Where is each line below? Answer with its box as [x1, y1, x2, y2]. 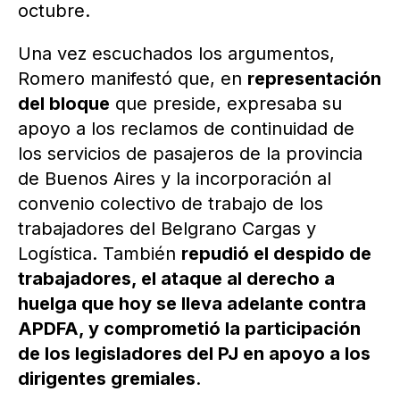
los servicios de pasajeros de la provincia [18, 143, 362, 165]
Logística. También [18, 243, 181, 265]
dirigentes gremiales [18, 368, 196, 390]
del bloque [18, 93, 110, 115]
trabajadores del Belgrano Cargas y [18, 218, 316, 240]
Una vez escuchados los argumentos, [18, 43, 335, 65]
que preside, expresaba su [110, 93, 342, 115]
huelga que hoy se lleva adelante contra [18, 293, 366, 315]
